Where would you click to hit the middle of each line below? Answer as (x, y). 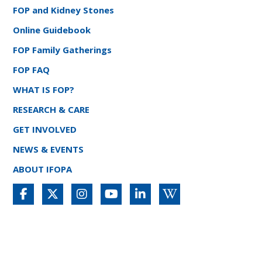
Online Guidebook (52, 30)
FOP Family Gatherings (63, 49)
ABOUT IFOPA (43, 169)
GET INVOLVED (45, 129)
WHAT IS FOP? (44, 89)
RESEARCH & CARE (51, 109)
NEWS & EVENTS (49, 149)
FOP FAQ (32, 69)
